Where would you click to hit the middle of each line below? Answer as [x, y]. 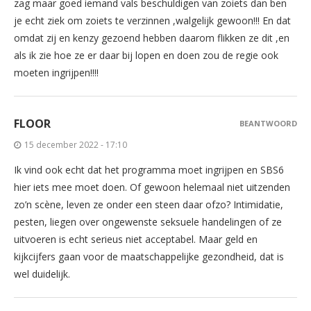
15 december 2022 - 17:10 [76, 144]
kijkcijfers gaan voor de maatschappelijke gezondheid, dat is [149, 256]
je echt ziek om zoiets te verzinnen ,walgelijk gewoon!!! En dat [152, 20]
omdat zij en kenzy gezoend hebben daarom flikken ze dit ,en [152, 37]
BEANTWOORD [268, 123]
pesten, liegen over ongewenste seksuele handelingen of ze [148, 221]
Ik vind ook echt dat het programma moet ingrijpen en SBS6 [149, 169]
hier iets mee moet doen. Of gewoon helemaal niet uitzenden [152, 187]
